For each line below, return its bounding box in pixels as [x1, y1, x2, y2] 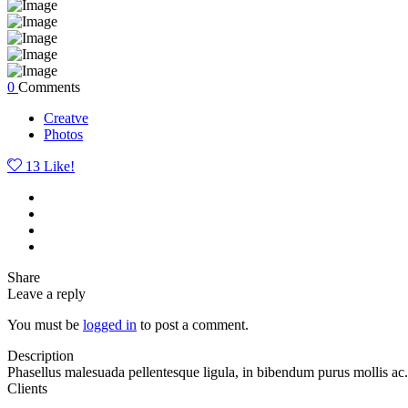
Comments [18, 78, 80, 95]
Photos [44, 126, 83, 142]
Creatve [44, 109, 88, 126]
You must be [7, 316, 83, 332]
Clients [7, 380, 47, 396]
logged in [83, 316, 137, 332]
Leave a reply [7, 285, 86, 301]
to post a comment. [137, 316, 249, 332]
